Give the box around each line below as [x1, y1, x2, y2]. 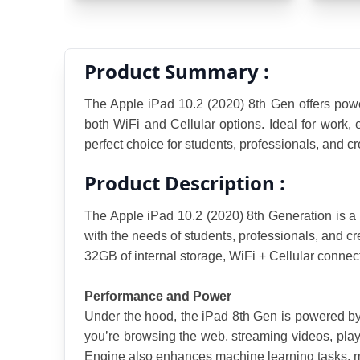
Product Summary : [84, 58, 269, 85]
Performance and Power [84, 289, 231, 304]
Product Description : [84, 170, 285, 197]
